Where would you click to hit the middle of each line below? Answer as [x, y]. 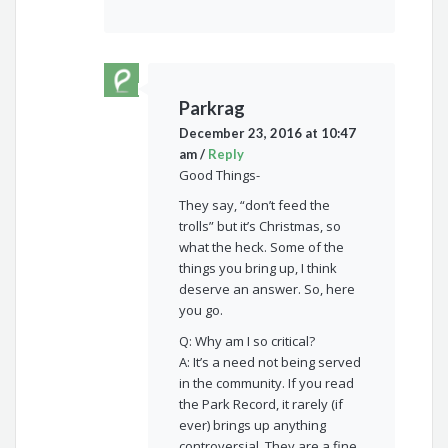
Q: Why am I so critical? [246, 340]
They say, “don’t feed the [254, 205]
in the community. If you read [266, 382]
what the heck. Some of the [261, 247]
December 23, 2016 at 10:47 [267, 132]
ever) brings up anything [252, 424]
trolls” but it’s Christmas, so [259, 226]
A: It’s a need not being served [269, 361]
